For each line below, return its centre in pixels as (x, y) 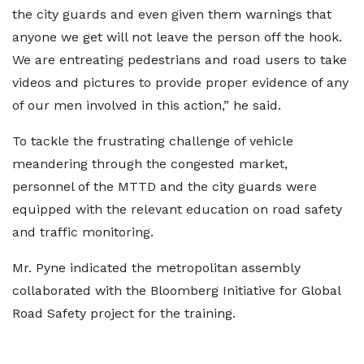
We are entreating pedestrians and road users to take (180, 59)
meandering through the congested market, (150, 163)
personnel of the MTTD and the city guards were (165, 186)
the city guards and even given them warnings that (172, 14)
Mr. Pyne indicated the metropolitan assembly (156, 267)
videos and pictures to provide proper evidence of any (180, 82)
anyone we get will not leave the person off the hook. (177, 37)
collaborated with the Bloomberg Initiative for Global (176, 290)
